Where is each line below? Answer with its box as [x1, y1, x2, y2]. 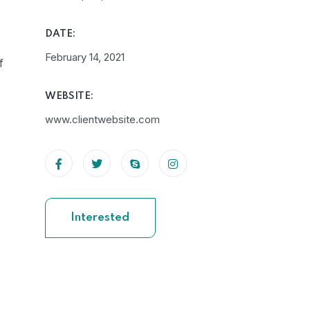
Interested [71, 212, 130, 224]
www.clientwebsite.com [44, 113, 160, 126]
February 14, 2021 [44, 51, 125, 64]
